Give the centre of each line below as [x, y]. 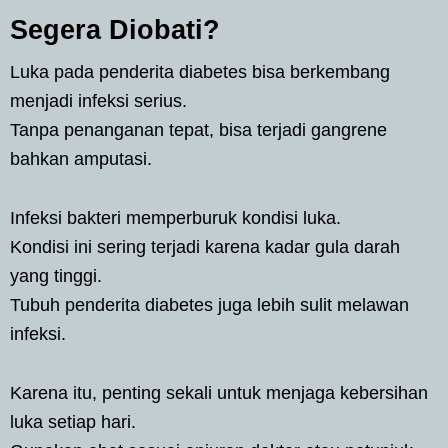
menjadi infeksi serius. [98, 100]
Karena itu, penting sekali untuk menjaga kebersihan [219, 392]
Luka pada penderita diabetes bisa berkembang [200, 71]
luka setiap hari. [73, 421]
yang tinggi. [56, 275]
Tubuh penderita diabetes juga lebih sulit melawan [209, 304]
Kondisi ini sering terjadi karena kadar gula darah [205, 246]
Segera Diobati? [115, 29]
